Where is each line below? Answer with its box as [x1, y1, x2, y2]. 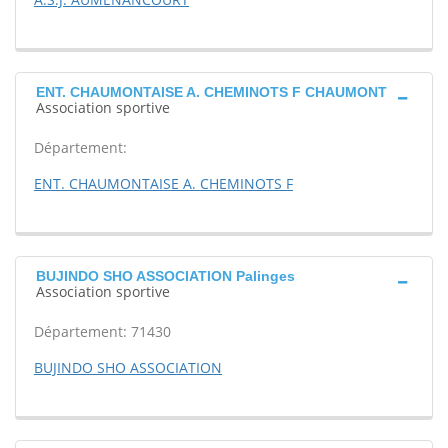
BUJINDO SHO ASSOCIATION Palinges [36, 268, 295, 284]
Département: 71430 [34, 322, 171, 341]
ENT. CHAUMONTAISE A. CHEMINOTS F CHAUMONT [36, 84, 387, 100]
